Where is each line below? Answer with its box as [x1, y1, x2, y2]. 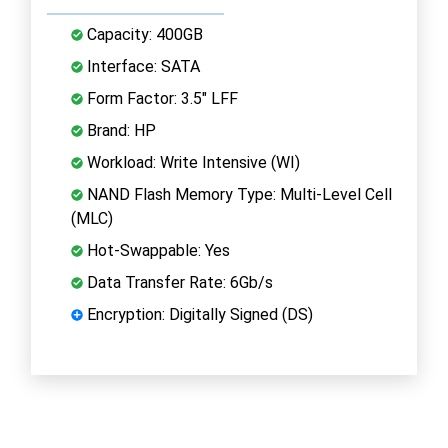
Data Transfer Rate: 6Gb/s [83, 272, 273, 292]
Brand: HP [83, 120, 156, 140]
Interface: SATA [83, 56, 200, 76]
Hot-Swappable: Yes [83, 240, 230, 260]
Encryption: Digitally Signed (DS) [83, 304, 313, 324]
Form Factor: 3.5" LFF [83, 88, 238, 108]
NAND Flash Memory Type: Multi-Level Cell [83, 184, 392, 204]
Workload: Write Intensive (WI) [83, 152, 300, 172]
